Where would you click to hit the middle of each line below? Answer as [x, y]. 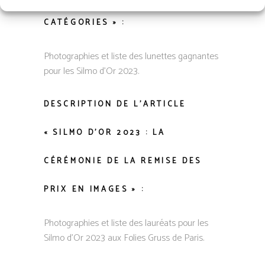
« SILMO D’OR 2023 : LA [105, 133]
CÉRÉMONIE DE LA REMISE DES [123, 161]
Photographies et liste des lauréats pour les [126, 223]
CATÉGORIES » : [85, 23]
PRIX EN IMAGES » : [94, 190]
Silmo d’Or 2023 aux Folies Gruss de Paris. [124, 238]
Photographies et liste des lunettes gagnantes [131, 56]
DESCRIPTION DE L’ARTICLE [115, 104]
